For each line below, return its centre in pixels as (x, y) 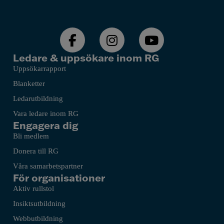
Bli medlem (31, 136)
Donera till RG (35, 151)
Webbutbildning (38, 219)
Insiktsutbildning (39, 204)
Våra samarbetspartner (48, 166)
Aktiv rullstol (33, 189)
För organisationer (59, 178)
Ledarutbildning (38, 99)
